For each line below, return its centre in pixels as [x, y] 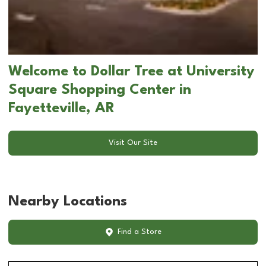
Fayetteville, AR [61, 108]
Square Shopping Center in [100, 90]
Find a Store [139, 232]
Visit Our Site [133, 143]
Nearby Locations [68, 202]
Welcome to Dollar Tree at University [132, 72]
